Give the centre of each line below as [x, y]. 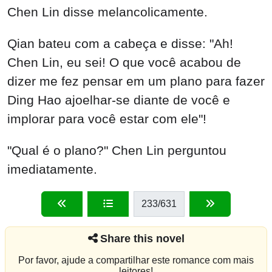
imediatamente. [52, 169]
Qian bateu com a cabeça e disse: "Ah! [120, 44]
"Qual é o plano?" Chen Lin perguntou [117, 150]
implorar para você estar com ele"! [107, 119]
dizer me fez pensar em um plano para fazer [136, 81]
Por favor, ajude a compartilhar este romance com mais [136, 260]
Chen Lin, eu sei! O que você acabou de [124, 63]
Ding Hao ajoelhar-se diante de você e [119, 100]
